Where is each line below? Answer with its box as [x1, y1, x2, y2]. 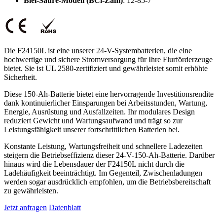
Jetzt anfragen [4, 203, 47, 212]
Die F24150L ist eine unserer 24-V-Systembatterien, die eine [4, 46, 192, 55]
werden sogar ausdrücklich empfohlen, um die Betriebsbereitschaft [4, 177, 211, 186]
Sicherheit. [4, 73, 37, 81]
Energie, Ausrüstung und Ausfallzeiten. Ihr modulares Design [4, 107, 195, 116]
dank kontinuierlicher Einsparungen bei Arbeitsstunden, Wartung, [4, 98, 207, 107]
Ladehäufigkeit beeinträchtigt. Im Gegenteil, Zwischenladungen [4, 168, 202, 177]
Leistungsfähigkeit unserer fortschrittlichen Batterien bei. [4, 125, 180, 134]
